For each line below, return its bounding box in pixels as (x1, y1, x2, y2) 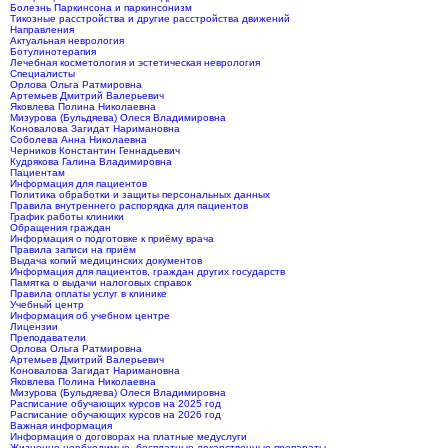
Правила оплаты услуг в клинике (10, 288, 167, 300)
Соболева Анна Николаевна (10, 134, 147, 146)
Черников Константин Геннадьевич (10, 145, 180, 157)
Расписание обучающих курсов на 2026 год (10, 409, 221, 421)
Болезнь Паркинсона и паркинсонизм (10, 2, 192, 14)
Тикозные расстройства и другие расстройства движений (10, 13, 290, 25)
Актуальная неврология (10, 35, 124, 47)
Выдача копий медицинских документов (10, 255, 202, 267)
